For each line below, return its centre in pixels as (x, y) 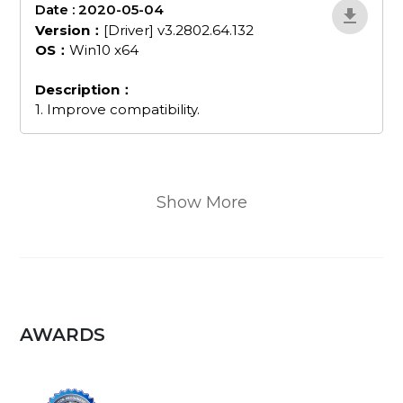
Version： (70, 30)
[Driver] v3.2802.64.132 (179, 30)
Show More (201, 202)
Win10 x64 (104, 49)
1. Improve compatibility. (118, 109)
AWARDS (63, 334)
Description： (85, 89)
